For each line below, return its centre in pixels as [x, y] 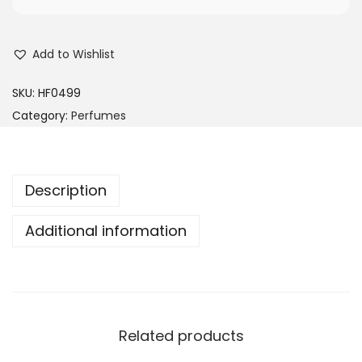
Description [66, 191]
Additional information [106, 231]
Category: [42, 116]
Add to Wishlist [74, 55]
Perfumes [99, 116]
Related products [181, 336]
